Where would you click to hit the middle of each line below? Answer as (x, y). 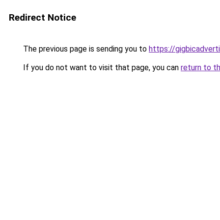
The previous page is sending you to (85, 49)
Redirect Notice (42, 17)
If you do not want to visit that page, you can (101, 68)
